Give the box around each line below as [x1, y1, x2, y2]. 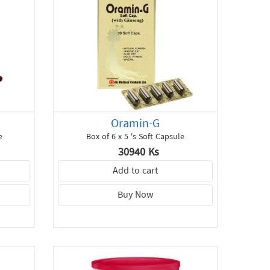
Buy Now [118, 187, 154, 204]
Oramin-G [111, 114, 160, 134]
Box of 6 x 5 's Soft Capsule [86, 130, 185, 145]
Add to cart [113, 163, 159, 180]
